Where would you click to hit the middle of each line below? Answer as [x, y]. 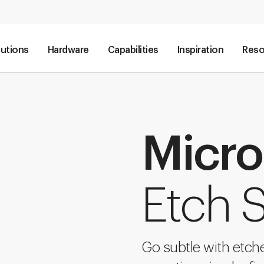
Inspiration [200, 50]
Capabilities [133, 50]
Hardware [68, 50]
